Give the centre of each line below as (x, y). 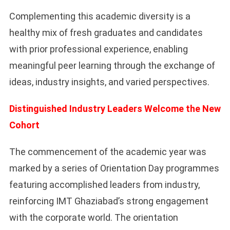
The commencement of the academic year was (108, 152)
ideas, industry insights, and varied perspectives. (109, 82)
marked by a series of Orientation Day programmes (114, 168)
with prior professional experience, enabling (98, 49)
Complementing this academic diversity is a (100, 16)
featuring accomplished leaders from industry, (104, 185)
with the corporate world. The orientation (93, 218)
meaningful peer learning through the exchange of (112, 66)
